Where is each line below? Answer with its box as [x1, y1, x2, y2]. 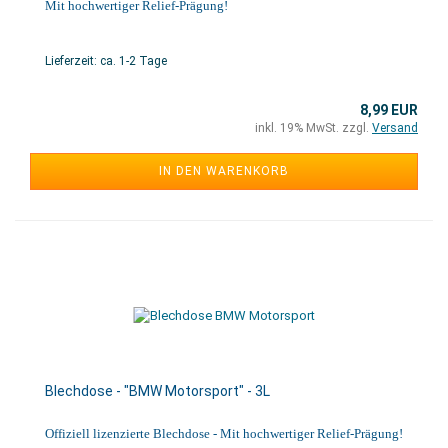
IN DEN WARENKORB [159, 164, 289, 178]
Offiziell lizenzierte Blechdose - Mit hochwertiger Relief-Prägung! [45, 426, 403, 441]
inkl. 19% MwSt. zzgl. [255, 121, 372, 135]
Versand [372, 121, 418, 135]
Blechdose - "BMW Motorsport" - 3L [45, 383, 270, 399]
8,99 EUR [360, 102, 418, 118]
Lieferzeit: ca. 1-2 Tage [45, 54, 167, 68]
